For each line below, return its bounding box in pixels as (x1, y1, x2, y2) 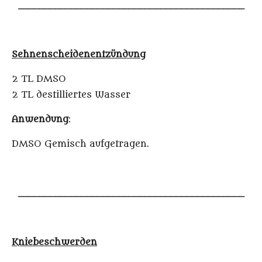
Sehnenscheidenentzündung (12, 49, 146, 60)
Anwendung (12, 114, 68, 125)
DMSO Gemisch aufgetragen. (12, 139, 149, 150)
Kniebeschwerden (12, 237, 97, 248)
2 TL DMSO (12, 74, 66, 85)
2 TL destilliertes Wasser (12, 89, 130, 101)
